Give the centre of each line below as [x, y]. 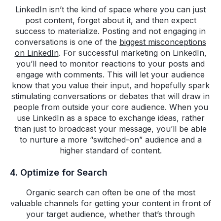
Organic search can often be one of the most [110, 193]
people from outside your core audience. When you [110, 107]
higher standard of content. [110, 151]
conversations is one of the [67, 42]
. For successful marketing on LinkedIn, [132, 53]
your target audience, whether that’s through [110, 214]
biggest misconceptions [163, 42]
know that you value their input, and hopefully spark [110, 86]
